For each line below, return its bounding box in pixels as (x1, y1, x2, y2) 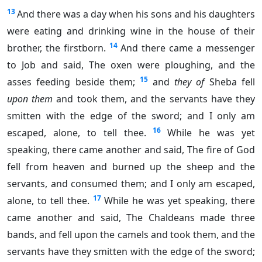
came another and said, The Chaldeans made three (7, 211, 255, 225)
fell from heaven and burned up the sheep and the (7, 160, 255, 174)
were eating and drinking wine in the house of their (7, 25, 255, 38)
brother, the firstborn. (7, 42, 106, 55)
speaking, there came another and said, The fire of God (7, 143, 255, 157)
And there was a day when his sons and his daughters (17, 8, 255, 21)
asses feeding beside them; (7, 75, 135, 89)
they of (174, 75, 205, 89)
